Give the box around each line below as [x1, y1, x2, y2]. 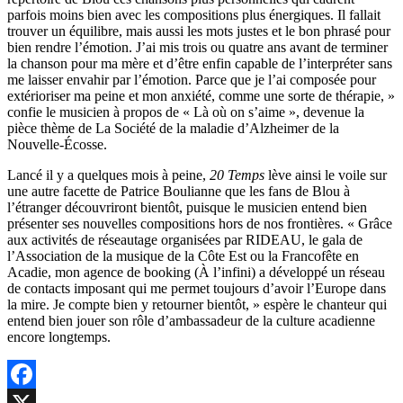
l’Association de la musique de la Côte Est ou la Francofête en [7, 247, 359, 264]
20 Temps [210, 166, 264, 183]
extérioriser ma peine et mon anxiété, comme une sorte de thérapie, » [7, 87, 395, 103]
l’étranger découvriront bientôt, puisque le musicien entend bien [7, 199, 367, 215]
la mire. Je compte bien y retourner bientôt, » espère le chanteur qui [7, 296, 387, 312]
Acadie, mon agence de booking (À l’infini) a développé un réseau [7, 264, 385, 280]
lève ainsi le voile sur [264, 166, 387, 183]
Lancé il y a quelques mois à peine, [7, 166, 210, 183]
